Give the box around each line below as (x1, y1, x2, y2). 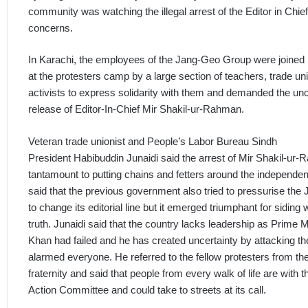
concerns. (28, 21, 73, 34)
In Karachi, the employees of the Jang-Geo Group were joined (28, 54, 305, 66)
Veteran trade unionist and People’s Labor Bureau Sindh (28, 135, 277, 147)
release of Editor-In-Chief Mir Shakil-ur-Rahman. (28, 103, 244, 115)
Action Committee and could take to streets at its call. (28, 283, 266, 296)
